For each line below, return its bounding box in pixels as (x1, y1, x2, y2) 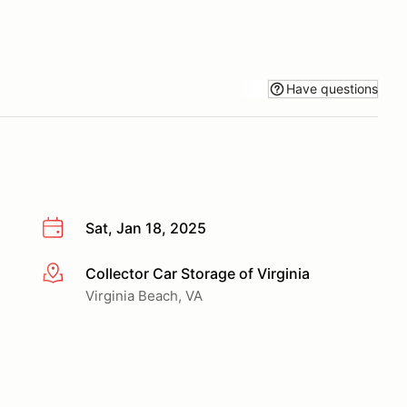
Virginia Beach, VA (85, 286, 203, 304)
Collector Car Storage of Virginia (85, 263, 310, 283)
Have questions (286, 80, 378, 96)
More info (41, 264, 107, 283)
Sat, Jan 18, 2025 (85, 219, 206, 237)
